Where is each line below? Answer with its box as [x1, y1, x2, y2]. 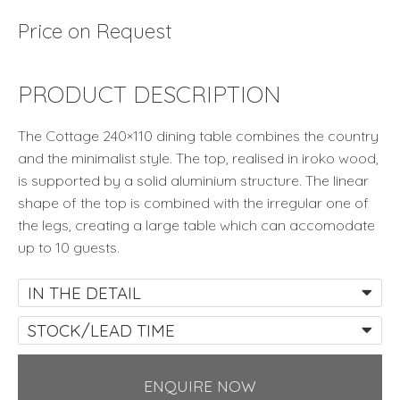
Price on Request [18, 17, 172, 44]
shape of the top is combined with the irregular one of [18, 193, 369, 212]
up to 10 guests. [18, 237, 120, 256]
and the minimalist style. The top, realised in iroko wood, [18, 148, 379, 167]
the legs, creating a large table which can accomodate [18, 215, 375, 234]
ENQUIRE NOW [144, 376, 256, 396]
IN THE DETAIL [28, 282, 141, 304]
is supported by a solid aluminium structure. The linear [18, 171, 369, 189]
